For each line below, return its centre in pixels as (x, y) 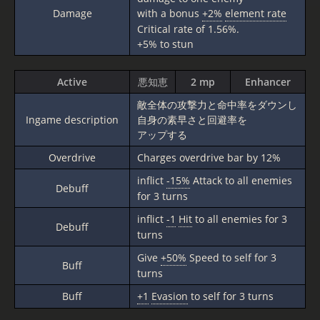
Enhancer (268, 82)
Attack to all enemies (241, 180)
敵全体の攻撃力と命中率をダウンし (217, 105)
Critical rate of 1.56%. (188, 29)
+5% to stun (165, 44)
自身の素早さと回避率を (192, 120)
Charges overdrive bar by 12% (209, 157)
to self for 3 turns (231, 296)
